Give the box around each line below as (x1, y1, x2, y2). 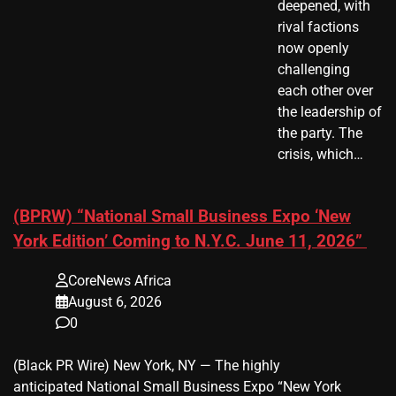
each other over (278, 82, 373, 100)
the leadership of (278, 103, 382, 121)
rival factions (278, 19, 359, 36)
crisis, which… (278, 146, 363, 164)
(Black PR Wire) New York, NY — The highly (13, 356, 280, 374)
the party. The (278, 125, 362, 142)
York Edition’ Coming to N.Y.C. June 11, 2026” (13, 232, 367, 252)
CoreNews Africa (68, 271, 171, 289)
